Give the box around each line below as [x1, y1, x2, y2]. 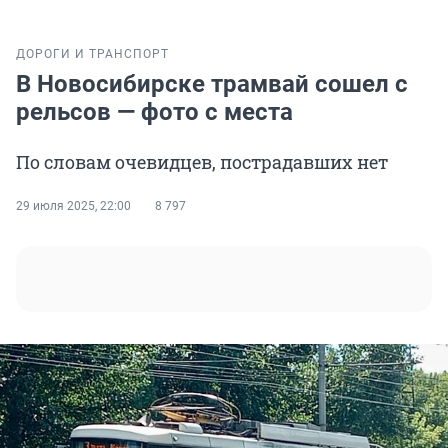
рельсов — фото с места [16, 98, 293, 127]
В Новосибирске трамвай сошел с [16, 70, 408, 99]
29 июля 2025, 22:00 [16, 199, 131, 214]
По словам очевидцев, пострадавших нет [16, 150, 388, 175]
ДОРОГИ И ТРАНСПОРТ [16, 47, 169, 62]
